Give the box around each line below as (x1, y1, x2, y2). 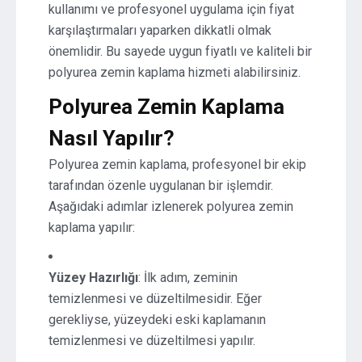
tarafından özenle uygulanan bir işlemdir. (48, 178, 273, 193)
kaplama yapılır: (48, 220, 135, 235)
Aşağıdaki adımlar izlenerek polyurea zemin (48, 199, 293, 214)
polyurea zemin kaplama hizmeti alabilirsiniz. (48, 65, 301, 80)
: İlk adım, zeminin (138, 270, 238, 285)
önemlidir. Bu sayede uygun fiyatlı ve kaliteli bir (48, 44, 312, 59)
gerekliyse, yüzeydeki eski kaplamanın (48, 312, 266, 327)
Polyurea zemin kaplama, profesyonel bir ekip (48, 157, 306, 172)
